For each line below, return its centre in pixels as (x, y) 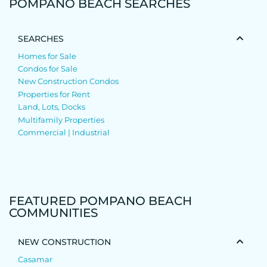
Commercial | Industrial (64, 132)
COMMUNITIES (53, 213)
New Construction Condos (68, 81)
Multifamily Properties (61, 119)
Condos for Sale (48, 68)
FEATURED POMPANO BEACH (100, 201)
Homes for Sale (47, 56)
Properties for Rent (54, 94)
